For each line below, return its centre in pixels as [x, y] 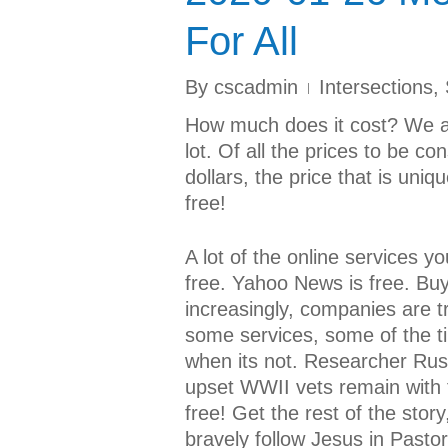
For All [241, 41]
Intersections [376, 87]
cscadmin [256, 87]
